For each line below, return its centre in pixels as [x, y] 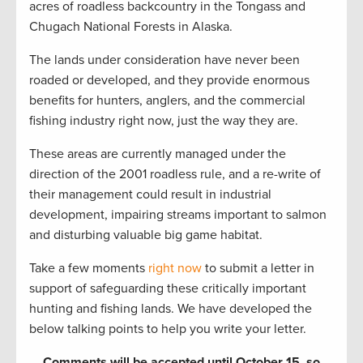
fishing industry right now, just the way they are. [164, 121]
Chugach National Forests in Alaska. [131, 27]
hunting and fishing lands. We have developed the [171, 309]
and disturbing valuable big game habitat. [146, 235]
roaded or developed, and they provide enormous [169, 81]
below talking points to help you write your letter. [168, 329]
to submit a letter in [258, 269]
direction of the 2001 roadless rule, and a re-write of [175, 175]
